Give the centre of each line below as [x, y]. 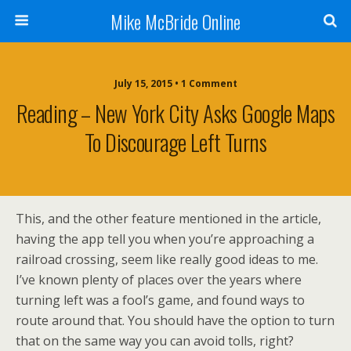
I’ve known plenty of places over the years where [159, 280]
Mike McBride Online [175, 21]
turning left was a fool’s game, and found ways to [160, 300]
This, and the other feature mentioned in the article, [168, 219]
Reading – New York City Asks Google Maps [175, 113]
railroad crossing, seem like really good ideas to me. [167, 259]
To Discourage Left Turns [175, 142]
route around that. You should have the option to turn [175, 320]
